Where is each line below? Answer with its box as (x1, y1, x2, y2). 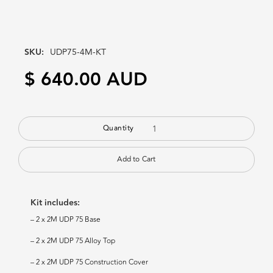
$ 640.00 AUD (24, 65, 147, 94)
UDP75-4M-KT (50, 46, 106, 59)
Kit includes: (30, 196, 80, 210)
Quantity (102, 122, 134, 135)
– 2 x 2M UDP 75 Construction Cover (30, 257, 148, 268)
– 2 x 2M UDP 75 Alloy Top (30, 235, 115, 247)
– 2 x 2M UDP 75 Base (30, 214, 101, 225)
